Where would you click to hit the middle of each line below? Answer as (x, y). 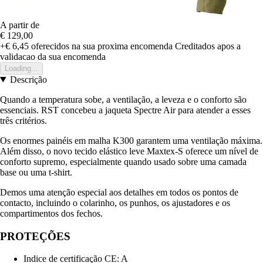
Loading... (21, 68)
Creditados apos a (208, 46)
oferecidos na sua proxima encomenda (101, 46)
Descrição (28, 79)
